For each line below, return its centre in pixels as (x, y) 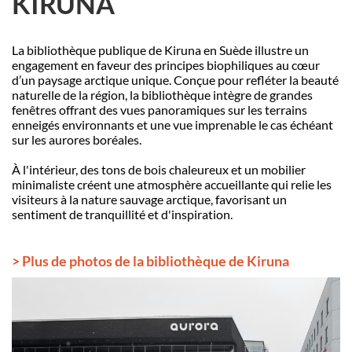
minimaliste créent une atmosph (98, 184)
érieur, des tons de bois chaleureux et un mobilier (175, 169)
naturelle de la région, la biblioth (98, 94)
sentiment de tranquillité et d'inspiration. (122, 214)
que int (209, 94)
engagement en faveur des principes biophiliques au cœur (166, 64)
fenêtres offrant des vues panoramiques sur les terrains (159, 109)
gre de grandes (273, 94)
